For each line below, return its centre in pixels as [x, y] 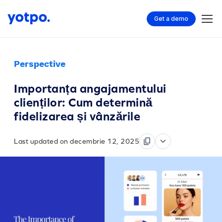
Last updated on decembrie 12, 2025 [77, 141]
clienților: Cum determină [83, 102]
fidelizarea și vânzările [77, 116]
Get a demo [171, 18]
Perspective [40, 64]
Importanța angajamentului [90, 88]
